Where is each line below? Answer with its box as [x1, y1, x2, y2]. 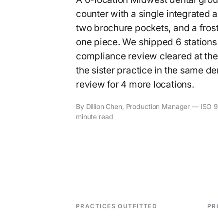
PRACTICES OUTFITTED [76, 202, 158, 210]
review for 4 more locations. [76, 79, 194, 90]
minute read [76, 112, 113, 121]
